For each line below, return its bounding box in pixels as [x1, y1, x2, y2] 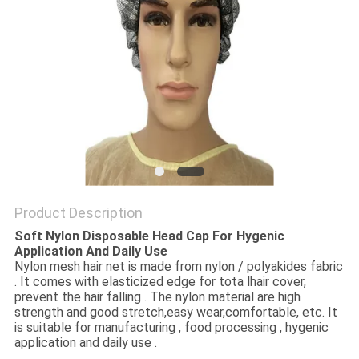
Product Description [14, 204, 143, 222]
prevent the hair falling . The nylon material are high [14, 289, 301, 305]
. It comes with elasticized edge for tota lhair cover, [14, 274, 306, 290]
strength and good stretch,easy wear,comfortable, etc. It [14, 305, 337, 321]
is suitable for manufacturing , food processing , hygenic [14, 320, 329, 336]
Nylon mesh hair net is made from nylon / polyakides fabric [14, 259, 343, 275]
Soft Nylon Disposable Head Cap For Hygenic [14, 228, 284, 244]
